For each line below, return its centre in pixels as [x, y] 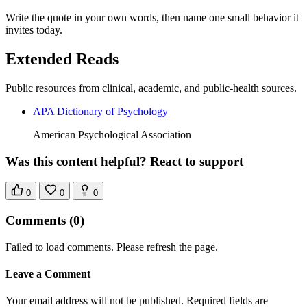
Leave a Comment [48, 274]
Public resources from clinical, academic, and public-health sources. [151, 88]
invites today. [34, 30]
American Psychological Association [112, 135]
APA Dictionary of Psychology [100, 111]
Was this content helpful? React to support [124, 161]
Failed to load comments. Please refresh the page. [112, 247]
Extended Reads [62, 59]
